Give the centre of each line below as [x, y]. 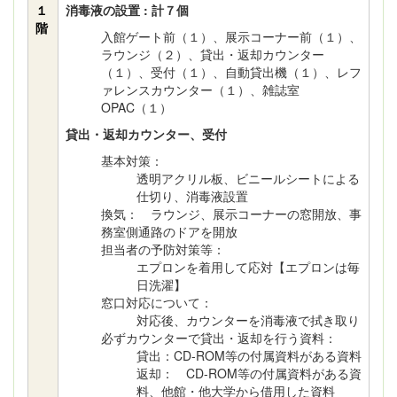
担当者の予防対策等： [163, 249]
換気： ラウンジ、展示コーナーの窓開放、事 [231, 214]
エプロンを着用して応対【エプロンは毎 [248, 267]
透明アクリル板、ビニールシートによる [248, 178]
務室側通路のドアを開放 [169, 231]
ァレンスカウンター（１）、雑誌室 [200, 90]
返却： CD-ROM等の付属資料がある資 [249, 373]
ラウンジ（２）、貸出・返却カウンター [213, 54]
